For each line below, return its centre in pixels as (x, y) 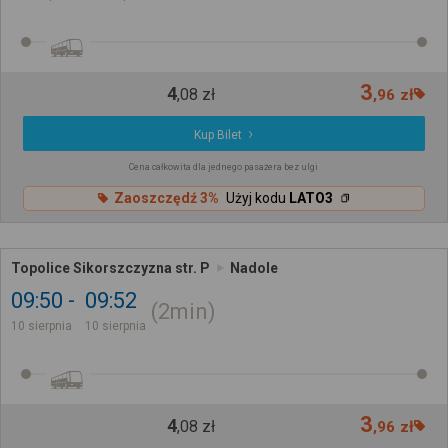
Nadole (254, 267)
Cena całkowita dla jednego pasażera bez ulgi (224, 166)
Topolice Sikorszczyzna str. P (110, 267)
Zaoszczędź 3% (166, 198)
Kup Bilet (218, 134)
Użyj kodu (257, 198)
